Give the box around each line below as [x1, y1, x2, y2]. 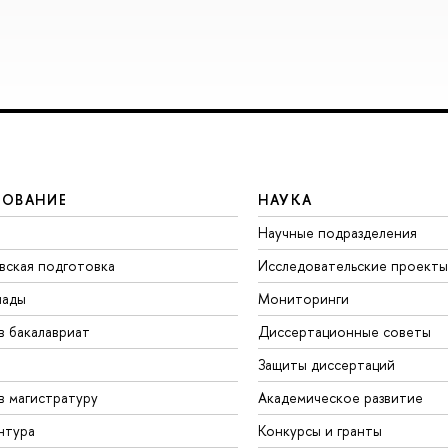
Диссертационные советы [257, 322, 431, 342]
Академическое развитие [257, 388, 423, 408]
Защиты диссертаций [257, 355, 395, 375]
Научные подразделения [257, 223, 417, 243]
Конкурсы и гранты [257, 421, 382, 441]
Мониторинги [257, 289, 349, 309]
